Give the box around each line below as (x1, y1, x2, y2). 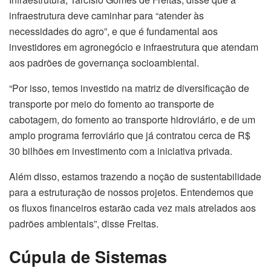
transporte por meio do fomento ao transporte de (9, 97, 214, 111)
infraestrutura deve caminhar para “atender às (9, 8, 204, 23)
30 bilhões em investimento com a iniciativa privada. (9, 144, 232, 158)
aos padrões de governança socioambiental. (9, 56, 199, 70)
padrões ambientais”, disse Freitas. (9, 217, 158, 231)
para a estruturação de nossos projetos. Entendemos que (9, 185, 253, 200)
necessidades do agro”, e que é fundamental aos (9, 24, 218, 39)
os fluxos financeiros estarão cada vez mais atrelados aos (9, 201, 256, 215)
